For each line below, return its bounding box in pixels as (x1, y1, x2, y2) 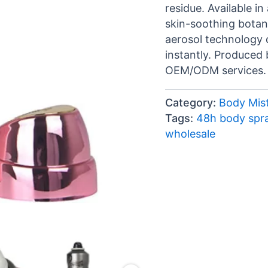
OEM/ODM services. (165, 63, 267, 77)
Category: (165, 96, 220, 109)
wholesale (165, 127, 216, 140)
